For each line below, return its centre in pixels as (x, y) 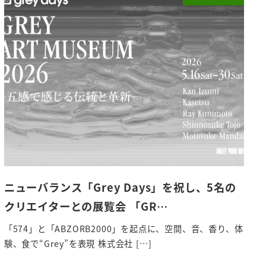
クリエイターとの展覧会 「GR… (86, 206)
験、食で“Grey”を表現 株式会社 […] (78, 243)
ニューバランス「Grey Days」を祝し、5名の (120, 187)
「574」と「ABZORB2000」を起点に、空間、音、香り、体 (123, 228)
